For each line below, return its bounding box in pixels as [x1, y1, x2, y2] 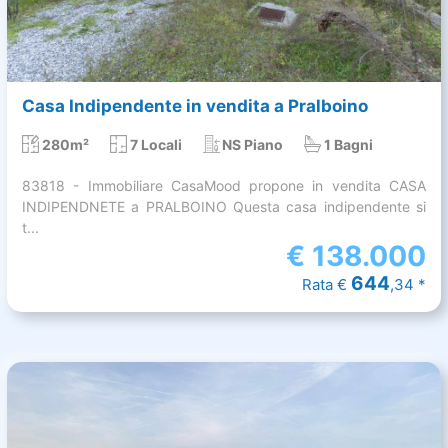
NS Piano [222, 135, 284, 153]
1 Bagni [324, 135, 374, 153]
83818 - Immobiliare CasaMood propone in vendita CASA [22, 176, 426, 194]
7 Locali [129, 135, 182, 153]
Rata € [302, 274, 351, 294]
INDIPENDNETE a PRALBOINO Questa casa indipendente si [22, 197, 426, 215]
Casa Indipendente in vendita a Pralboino [22, 95, 368, 116]
